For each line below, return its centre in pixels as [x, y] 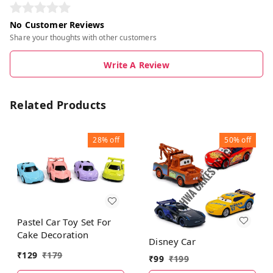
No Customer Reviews [57, 24]
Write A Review [136, 65]
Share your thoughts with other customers [83, 37]
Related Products [58, 105]
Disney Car [172, 241]
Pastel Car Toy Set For [64, 222]
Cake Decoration [53, 234]
